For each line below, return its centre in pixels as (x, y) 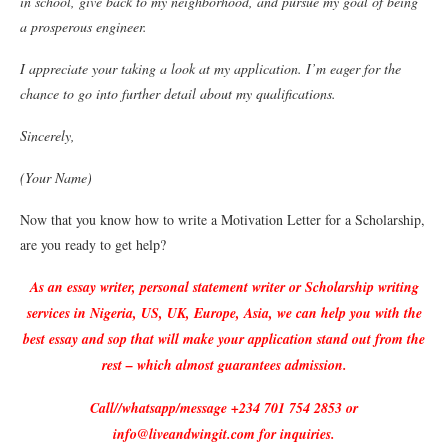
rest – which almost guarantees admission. (224, 365)
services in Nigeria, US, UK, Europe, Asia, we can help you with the (224, 313)
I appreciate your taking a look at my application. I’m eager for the (210, 68)
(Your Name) (56, 177)
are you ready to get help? (93, 244)
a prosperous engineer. (83, 26)
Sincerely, (47, 135)
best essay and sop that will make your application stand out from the (224, 339)
